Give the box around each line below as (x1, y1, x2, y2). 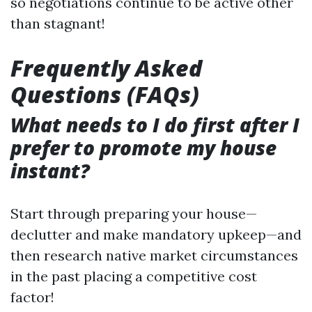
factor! (10, 288, 54, 306)
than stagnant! (10, 15, 105, 32)
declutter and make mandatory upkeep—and (10, 226, 302, 243)
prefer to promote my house (10, 134, 276, 161)
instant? (10, 157, 90, 184)
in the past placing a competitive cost (10, 267, 257, 285)
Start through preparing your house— (10, 205, 257, 222)
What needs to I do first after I (10, 111, 299, 138)
